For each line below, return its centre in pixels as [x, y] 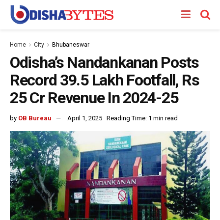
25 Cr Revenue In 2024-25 [94, 98]
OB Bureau [35, 118]
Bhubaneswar [71, 45]
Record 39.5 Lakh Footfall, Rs [105, 80]
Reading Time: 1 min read [142, 118]
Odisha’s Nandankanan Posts [104, 62]
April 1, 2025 [85, 118]
